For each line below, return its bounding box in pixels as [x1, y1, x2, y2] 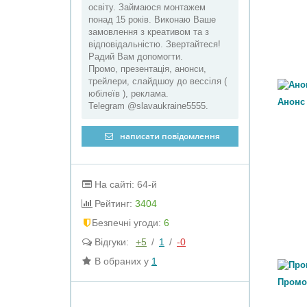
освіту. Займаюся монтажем [88, 2, 206, 12]
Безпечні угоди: [92, 217, 164, 228]
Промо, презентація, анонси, [88, 64, 206, 74]
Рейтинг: [92, 198, 135, 209]
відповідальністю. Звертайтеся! [88, 39, 221, 49]
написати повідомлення [117, 130, 220, 142]
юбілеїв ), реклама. [88, 88, 169, 99]
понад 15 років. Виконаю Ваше [88, 14, 216, 25]
